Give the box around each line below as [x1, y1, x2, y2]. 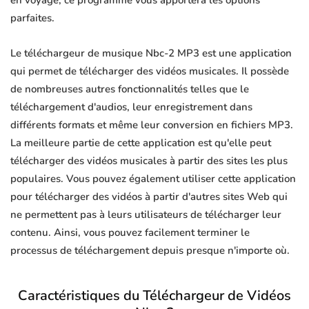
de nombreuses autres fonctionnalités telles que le [10, 82, 249, 97]
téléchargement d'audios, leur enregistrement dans [10, 100, 252, 114]
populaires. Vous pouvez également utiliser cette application [10, 172, 296, 186]
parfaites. [10, 11, 54, 26]
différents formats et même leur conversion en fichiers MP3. [10, 118, 293, 132]
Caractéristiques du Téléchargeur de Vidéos [18, 286, 291, 306]
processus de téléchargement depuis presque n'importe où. [10, 243, 290, 258]
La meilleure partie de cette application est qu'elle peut [10, 136, 271, 150]
